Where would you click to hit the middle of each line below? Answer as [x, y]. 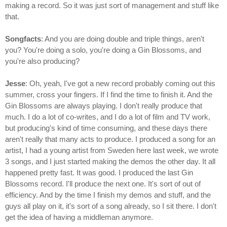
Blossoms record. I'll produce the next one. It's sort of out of [103, 184]
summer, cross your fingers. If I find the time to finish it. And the [109, 95]
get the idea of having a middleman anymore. [79, 217]
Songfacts [23, 39]
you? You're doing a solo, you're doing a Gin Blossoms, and [103, 50]
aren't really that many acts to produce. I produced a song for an [110, 139]
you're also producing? [42, 61]
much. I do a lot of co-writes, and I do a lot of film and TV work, [108, 117]
